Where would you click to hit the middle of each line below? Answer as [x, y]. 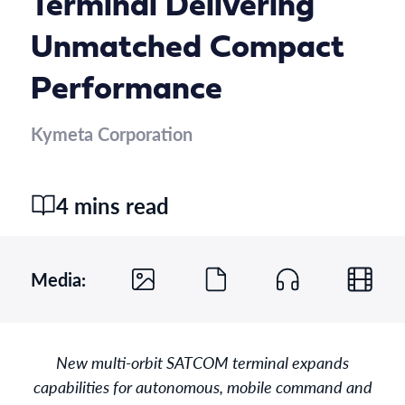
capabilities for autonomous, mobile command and [202, 386]
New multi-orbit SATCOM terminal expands [202, 362]
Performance [127, 90]
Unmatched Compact [188, 48]
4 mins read [113, 205]
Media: [58, 279]
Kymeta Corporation [112, 133]
